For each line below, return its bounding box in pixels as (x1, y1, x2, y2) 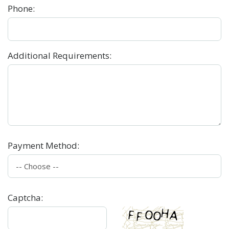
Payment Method (8, 140, 77, 152)
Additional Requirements (8, 50, 109, 62)
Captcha (8, 192, 41, 204)
